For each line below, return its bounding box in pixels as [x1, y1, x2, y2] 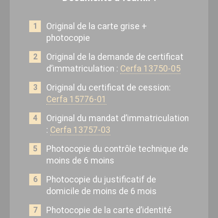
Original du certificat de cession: [46, 83, 171, 93]
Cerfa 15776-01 [46, 94, 107, 105]
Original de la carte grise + [46, 21, 147, 32]
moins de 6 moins [46, 156, 114, 166]
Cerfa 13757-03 [50, 125, 110, 135]
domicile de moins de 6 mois [46, 186, 157, 197]
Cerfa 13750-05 [120, 64, 181, 74]
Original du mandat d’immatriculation [46, 113, 189, 124]
